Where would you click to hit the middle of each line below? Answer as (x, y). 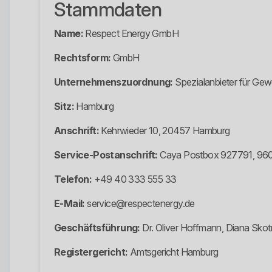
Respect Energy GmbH (131, 34)
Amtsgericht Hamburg (173, 252)
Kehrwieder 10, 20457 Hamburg (165, 131)
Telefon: (73, 179)
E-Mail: (70, 204)
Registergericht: (91, 252)
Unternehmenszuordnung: (114, 82)
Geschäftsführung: (97, 228)
